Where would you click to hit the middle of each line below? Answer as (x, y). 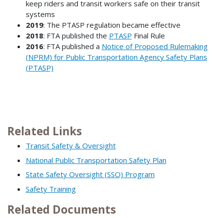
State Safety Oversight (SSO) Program (90, 174)
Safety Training (51, 189)
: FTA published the (76, 36)
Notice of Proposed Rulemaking (154, 46)
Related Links (45, 131)
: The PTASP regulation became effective (112, 25)
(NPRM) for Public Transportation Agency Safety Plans (116, 57)
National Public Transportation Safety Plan (96, 160)
